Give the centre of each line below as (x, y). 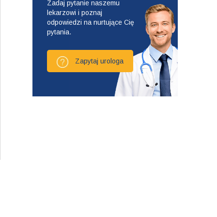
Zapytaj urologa (99, 61)
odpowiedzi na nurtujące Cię (91, 22)
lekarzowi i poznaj (75, 12)
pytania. (59, 32)
